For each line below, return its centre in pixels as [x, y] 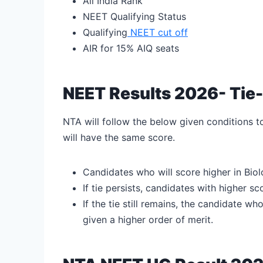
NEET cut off [159, 32]
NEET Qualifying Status [134, 16]
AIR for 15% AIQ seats [131, 48]
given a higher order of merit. [148, 219]
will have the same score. [120, 137]
